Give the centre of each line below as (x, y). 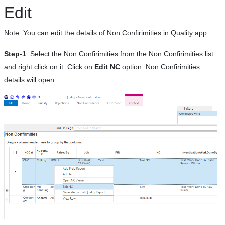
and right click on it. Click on (49, 67)
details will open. (30, 80)
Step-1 (15, 54)
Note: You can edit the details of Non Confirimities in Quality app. (106, 33)
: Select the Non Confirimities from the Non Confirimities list (120, 54)
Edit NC (107, 67)
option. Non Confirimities (160, 67)
